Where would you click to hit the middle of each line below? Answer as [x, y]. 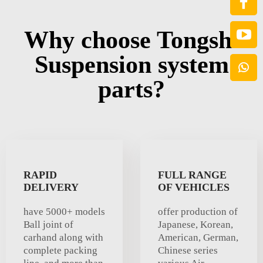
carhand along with [63, 238]
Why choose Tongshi [131, 40]
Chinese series [188, 251]
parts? [131, 90]
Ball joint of [48, 225]
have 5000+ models [64, 212]
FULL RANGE [192, 175]
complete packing [60, 251]
